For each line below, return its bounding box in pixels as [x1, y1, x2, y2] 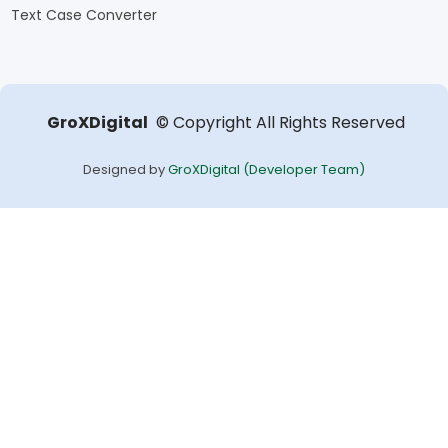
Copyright [172, 110, 252, 134]
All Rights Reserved [251, 110, 405, 134]
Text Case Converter [10, 5, 157, 26]
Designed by [83, 159, 168, 179]
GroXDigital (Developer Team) [168, 159, 365, 179]
